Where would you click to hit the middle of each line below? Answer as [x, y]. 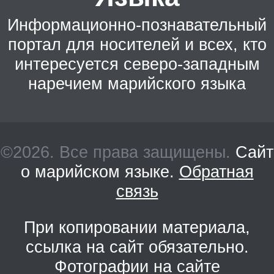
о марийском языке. [100, 172]
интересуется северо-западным [137, 64]
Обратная [216, 172]
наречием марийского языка [137, 83]
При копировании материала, [137, 228]
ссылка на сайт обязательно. [137, 247]
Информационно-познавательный [137, 24]
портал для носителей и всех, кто [137, 44]
